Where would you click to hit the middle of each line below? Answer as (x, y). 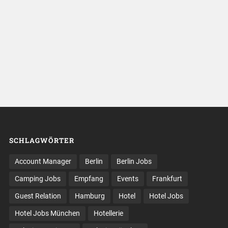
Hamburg (90, 196)
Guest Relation (38, 196)
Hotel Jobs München (47, 213)
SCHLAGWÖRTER (41, 141)
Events (127, 179)
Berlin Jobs (134, 162)
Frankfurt (167, 179)
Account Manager (43, 162)
